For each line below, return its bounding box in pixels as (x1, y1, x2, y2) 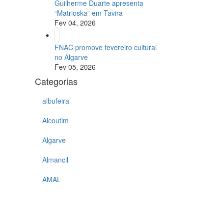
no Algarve (55, 52, 88, 62)
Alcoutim (42, 115, 69, 126)
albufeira (42, 96, 69, 106)
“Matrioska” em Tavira (55, 8, 123, 18)
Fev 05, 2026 (55, 62, 96, 72)
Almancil (42, 155, 68, 165)
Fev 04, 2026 (55, 18, 96, 28)
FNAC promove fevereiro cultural (55, 42, 157, 53)
